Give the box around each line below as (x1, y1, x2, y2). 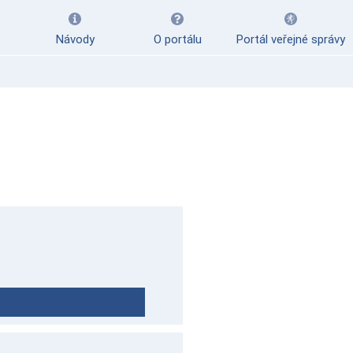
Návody (55, 32, 95, 46)
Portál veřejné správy (236, 32, 345, 46)
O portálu (153, 32, 202, 46)
